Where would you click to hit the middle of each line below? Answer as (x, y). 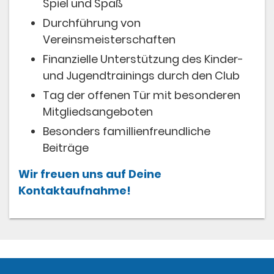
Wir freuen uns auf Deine (90, 174)
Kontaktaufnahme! (76, 191)
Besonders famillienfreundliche (127, 131)
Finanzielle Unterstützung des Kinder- (143, 59)
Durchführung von (92, 23)
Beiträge (66, 147)
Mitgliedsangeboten (98, 111)
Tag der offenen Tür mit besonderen (142, 95)
